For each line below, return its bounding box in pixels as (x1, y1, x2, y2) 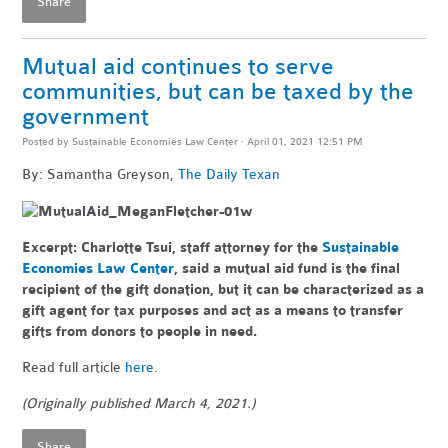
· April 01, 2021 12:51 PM (238, 134, 364, 148)
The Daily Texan (178, 165, 281, 183)
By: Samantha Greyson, (22, 165, 179, 183)
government (22, 102, 150, 130)
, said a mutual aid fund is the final (174, 260, 401, 278)
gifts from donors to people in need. (22, 323, 258, 341)
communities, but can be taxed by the (22, 77, 415, 105)
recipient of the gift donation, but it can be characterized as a (22, 281, 425, 299)
